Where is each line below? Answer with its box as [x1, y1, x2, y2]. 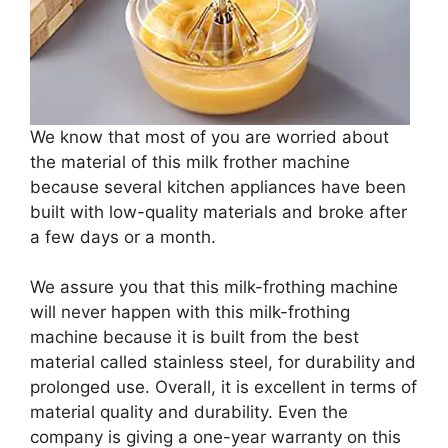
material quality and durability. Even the [30, 402, 348, 423]
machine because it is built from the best [30, 327, 359, 348]
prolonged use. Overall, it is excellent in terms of [30, 377, 417, 398]
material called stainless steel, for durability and [30, 352, 416, 373]
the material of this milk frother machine [30, 151, 350, 172]
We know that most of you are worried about [30, 126, 389, 147]
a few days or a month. [30, 226, 216, 247]
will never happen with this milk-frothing [30, 302, 350, 323]
